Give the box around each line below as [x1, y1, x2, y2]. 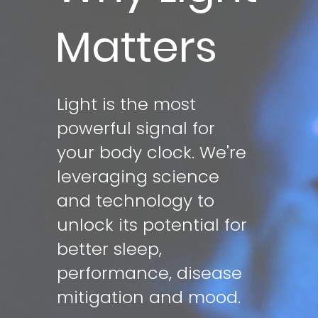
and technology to [57, 189, 214, 212]
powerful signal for [57, 116, 215, 140]
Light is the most [57, 92, 196, 116]
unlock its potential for [57, 213, 247, 236]
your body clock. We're [57, 141, 246, 164]
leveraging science [57, 165, 219, 188]
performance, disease [57, 261, 242, 285]
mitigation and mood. [57, 285, 246, 309]
